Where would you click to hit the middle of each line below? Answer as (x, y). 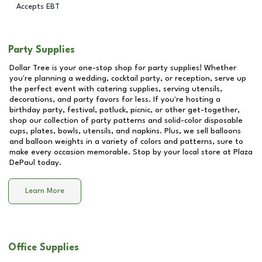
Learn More (45, 191)
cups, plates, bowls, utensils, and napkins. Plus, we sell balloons (125, 131)
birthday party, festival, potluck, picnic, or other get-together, (125, 110)
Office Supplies (44, 248)
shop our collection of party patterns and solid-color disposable (126, 120)
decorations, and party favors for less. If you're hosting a (115, 99)
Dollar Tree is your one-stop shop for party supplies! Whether (123, 68)
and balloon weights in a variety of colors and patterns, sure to (126, 142)
